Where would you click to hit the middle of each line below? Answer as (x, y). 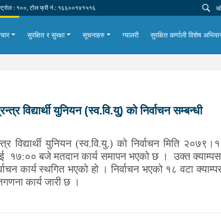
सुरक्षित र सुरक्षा (46, 35)
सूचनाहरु (93, 35)
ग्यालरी (130, 35)
